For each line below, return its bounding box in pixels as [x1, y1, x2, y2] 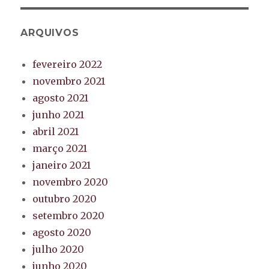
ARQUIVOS [20, 27, 79, 39]
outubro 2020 [32, 193, 97, 205]
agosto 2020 [32, 226, 92, 239]
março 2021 [32, 142, 88, 155]
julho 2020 [32, 243, 85, 256]
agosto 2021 [32, 92, 89, 104]
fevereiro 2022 [32, 58, 103, 71]
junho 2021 [32, 109, 85, 121]
